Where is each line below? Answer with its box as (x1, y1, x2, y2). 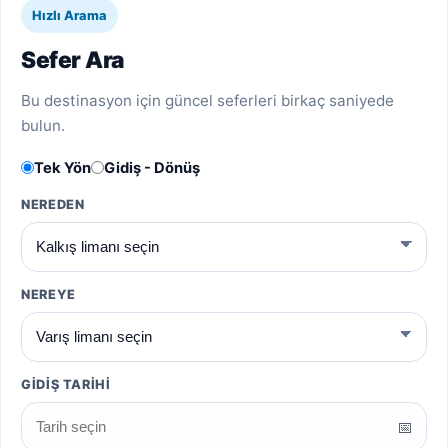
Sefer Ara (21, 45, 124, 73)
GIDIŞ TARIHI (21, 376, 111, 392)
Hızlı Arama (32, 7, 107, 23)
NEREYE (21, 286, 76, 302)
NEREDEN (21, 196, 85, 212)
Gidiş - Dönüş (104, 158, 200, 177)
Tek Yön (34, 158, 91, 177)
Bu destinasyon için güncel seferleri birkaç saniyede (21, 90, 394, 110)
